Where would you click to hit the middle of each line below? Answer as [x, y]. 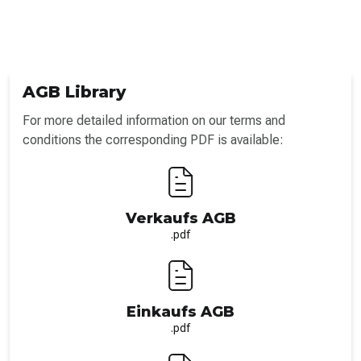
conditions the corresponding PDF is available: [153, 139]
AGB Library [74, 91]
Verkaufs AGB [180, 218]
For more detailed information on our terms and [154, 120]
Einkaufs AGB [180, 311]
